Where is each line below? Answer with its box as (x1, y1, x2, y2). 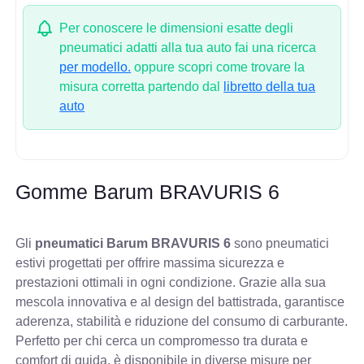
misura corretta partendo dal (59, 79, 224, 93)
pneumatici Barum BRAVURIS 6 (35, 236, 232, 250)
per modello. (59, 59, 132, 74)
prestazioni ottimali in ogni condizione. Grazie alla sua (15, 275, 327, 289)
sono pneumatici (231, 236, 330, 250)
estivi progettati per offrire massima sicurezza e (15, 255, 285, 270)
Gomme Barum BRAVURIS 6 (15, 180, 280, 203)
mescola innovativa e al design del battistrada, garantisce (15, 294, 345, 309)
